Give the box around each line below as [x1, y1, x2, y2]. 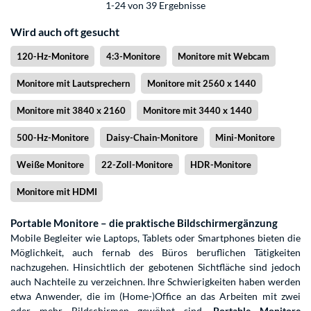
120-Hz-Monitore [16, 51, 89, 62]
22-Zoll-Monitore [101, 159, 173, 171]
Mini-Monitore [215, 132, 276, 144]
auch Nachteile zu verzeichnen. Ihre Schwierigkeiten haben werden [10, 276, 301, 288]
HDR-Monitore [190, 159, 252, 171]
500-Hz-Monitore [16, 132, 89, 144]
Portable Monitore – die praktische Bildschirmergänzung [10, 217, 278, 230]
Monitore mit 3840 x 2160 [16, 105, 126, 117]
